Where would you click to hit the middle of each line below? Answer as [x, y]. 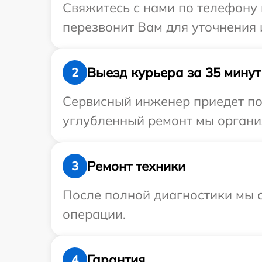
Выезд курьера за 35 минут [174, 72]
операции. [94, 214]
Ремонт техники [136, 166]
